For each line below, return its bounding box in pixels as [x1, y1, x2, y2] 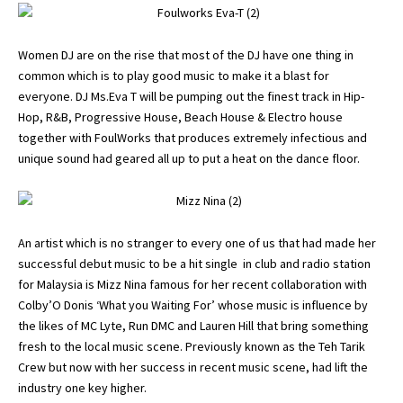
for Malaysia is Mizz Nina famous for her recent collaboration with [18, 276, 367, 292]
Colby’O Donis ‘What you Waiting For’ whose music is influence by [18, 297, 368, 313]
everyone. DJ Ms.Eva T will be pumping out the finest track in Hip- [18, 88, 364, 104]
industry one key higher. [18, 380, 147, 396]
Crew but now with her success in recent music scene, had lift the [18, 359, 368, 375]
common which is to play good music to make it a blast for [18, 67, 329, 84]
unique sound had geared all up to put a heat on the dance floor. [18, 150, 360, 166]
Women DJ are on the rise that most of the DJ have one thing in [18, 47, 354, 63]
